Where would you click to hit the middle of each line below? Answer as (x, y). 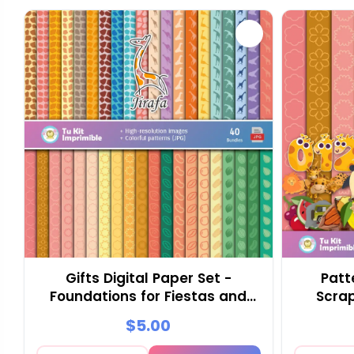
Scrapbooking (149, 315)
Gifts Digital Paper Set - (148, 279)
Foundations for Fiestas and (149, 297)
